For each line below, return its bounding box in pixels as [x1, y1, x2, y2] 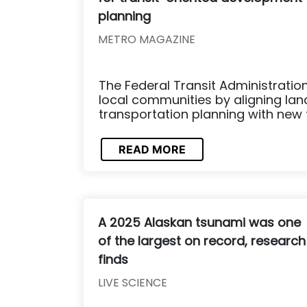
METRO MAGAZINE [98, 31, 195, 47]
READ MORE [119, 143, 186, 157]
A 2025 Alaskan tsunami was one [98, 213, 301, 231]
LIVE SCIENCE [98, 274, 167, 291]
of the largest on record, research [98, 232, 306, 249]
